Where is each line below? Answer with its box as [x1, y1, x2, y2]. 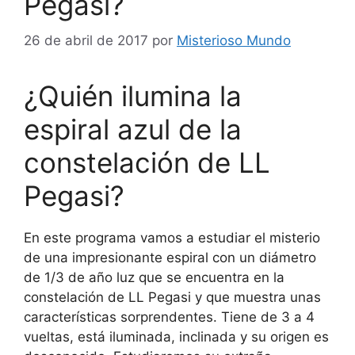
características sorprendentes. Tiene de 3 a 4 [24, 308, 315, 325]
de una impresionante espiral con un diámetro [24, 249, 316, 265]
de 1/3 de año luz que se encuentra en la [24, 269, 284, 285]
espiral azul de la [24, 112, 242, 146]
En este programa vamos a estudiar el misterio [24, 229, 320, 246]
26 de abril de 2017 [24, 32, 148, 48]
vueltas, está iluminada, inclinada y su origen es [24, 328, 329, 345]
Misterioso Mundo [177, 32, 291, 48]
